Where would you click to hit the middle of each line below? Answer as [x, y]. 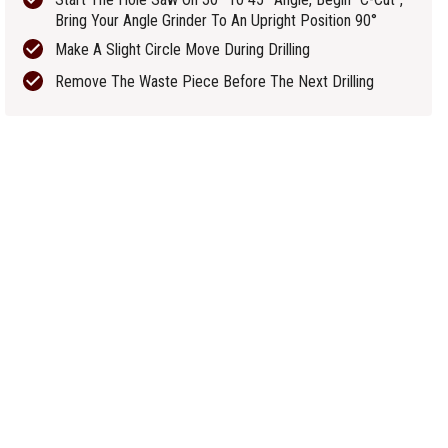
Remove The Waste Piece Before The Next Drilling [215, 81]
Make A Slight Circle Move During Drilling [183, 49]
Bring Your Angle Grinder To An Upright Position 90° [216, 20]
